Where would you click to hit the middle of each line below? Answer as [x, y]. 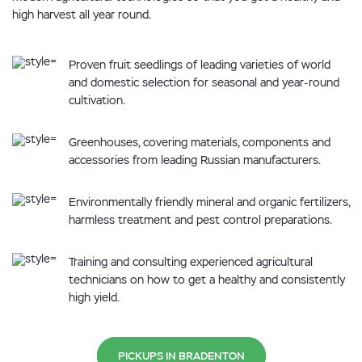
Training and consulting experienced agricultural [191, 262]
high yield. [94, 297]
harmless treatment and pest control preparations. [200, 220]
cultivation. [97, 100]
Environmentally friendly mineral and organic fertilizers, [209, 202]
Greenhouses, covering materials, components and [200, 142]
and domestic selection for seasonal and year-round [204, 82]
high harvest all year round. [82, 15]
